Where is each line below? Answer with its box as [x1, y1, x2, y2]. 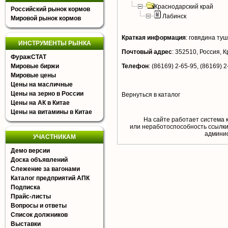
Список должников [11, 211, 68, 218]
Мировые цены [11, 72, 56, 79]
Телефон [122, 63, 149, 70]
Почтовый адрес [122, 48, 172, 55]
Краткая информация [122, 34, 186, 41]
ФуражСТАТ [11, 53, 46, 61]
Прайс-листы [11, 193, 51, 200]
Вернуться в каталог [122, 91, 180, 98]
